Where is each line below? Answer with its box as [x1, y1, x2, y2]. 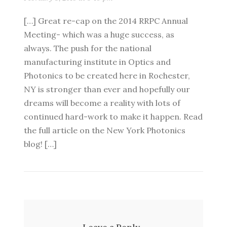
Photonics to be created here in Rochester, [24, 70, 190, 81]
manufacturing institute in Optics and [24, 57, 171, 67]
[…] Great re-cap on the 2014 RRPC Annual [24, 16, 188, 26]
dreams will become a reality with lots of [24, 98, 180, 108]
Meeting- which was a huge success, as [24, 29, 174, 40]
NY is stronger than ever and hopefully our [24, 84, 190, 94]
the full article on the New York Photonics [24, 125, 185, 135]
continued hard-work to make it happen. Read [24, 111, 203, 122]
